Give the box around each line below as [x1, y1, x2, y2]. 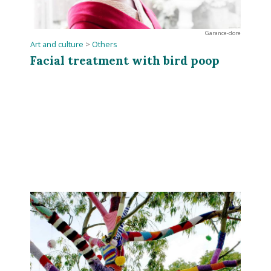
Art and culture [30, 39, 84, 50]
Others [92, 39, 118, 50]
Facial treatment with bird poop [30, 52, 220, 68]
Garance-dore [204, 28, 241, 37]
